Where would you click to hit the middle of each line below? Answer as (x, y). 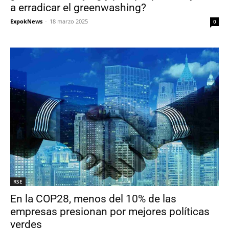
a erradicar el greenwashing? (78, 8)
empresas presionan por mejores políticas (110, 211)
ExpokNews (26, 21)
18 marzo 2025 (69, 21)
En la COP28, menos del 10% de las (93, 199)
